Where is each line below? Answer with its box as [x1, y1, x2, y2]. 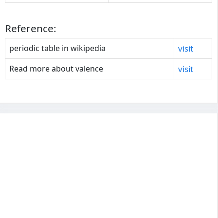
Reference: [5, 21, 56, 35]
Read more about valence [9, 63, 103, 74]
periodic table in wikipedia [9, 42, 106, 54]
